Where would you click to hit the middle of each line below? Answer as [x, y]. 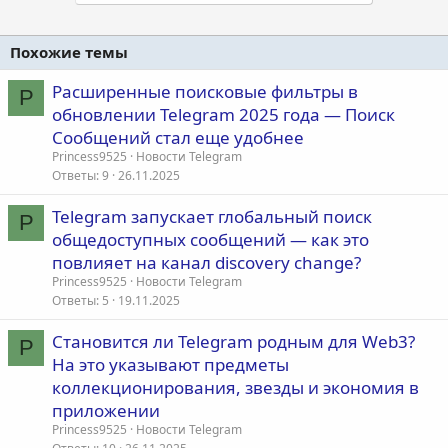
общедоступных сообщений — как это [210, 239]
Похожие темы [69, 51]
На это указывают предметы [170, 364]
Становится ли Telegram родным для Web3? [233, 341]
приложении [106, 410]
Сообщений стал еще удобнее [178, 137]
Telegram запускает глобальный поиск [212, 216]
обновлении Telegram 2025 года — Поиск [223, 114]
